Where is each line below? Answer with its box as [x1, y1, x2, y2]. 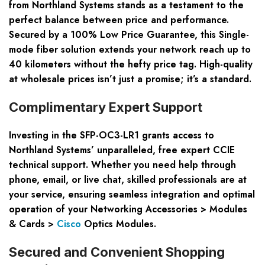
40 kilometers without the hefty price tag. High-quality [9, 57, 253, 72]
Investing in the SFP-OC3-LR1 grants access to [9, 128, 214, 143]
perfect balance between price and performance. [9, 13, 229, 27]
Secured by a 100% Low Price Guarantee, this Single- [9, 28, 249, 42]
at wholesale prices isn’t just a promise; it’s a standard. [9, 72, 251, 86]
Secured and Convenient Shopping [9, 244, 225, 260]
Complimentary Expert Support [9, 99, 202, 115]
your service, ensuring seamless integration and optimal [9, 188, 255, 202]
